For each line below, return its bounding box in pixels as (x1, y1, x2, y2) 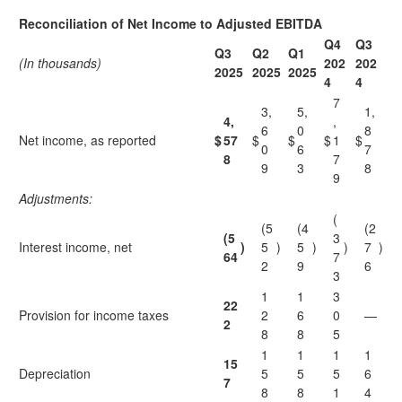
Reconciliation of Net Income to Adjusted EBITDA (19, 14, 322, 32)
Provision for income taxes (19, 306, 169, 324)
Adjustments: (19, 189, 92, 207)
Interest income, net (19, 238, 132, 256)
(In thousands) (19, 54, 101, 72)
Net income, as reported (19, 131, 156, 149)
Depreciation (19, 364, 91, 382)
